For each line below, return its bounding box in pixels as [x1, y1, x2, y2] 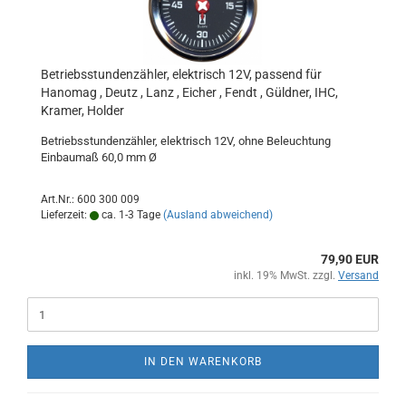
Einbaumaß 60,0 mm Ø [41, 150, 157, 164]
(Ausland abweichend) [163, 208, 273, 221]
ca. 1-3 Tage [99, 208, 160, 221]
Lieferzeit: [41, 208, 90, 221]
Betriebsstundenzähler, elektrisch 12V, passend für [41, 67, 322, 82]
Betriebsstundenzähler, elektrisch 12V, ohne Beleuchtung [41, 134, 331, 148]
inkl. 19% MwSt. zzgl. [234, 269, 338, 282]
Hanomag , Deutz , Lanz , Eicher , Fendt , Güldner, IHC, [41, 85, 338, 100]
